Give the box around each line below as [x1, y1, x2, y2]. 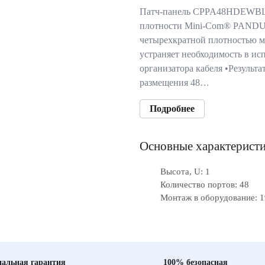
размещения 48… [140, 77, 209, 88]
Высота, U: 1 [160, 167, 210, 176]
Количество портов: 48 [160, 180, 249, 189]
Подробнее [150, 104, 195, 114]
